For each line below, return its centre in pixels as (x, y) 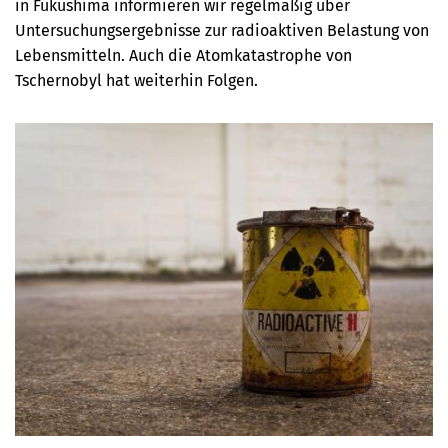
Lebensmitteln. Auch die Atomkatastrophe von (183, 55)
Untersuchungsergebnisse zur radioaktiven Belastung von (222, 30)
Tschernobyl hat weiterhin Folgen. (136, 80)
